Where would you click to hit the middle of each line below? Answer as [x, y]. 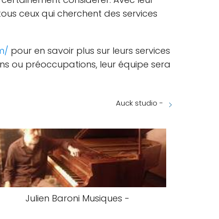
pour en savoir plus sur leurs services [89, 51]
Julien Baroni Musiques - [78, 198]
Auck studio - [140, 103]
